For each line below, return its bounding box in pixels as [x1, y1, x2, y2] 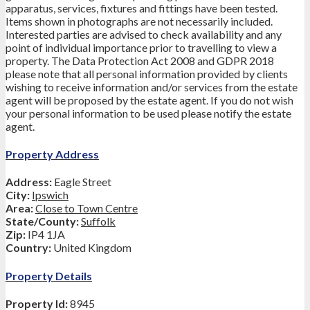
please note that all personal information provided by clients [6, 66, 288, 80]
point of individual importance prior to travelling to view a [6, 40, 277, 54]
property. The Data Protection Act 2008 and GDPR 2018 [6, 53, 274, 67]
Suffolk [81, 215, 116, 228]
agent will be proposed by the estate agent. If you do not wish [6, 93, 293, 107]
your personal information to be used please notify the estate [6, 106, 291, 120]
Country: [6, 241, 51, 255]
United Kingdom [51, 241, 131, 255]
